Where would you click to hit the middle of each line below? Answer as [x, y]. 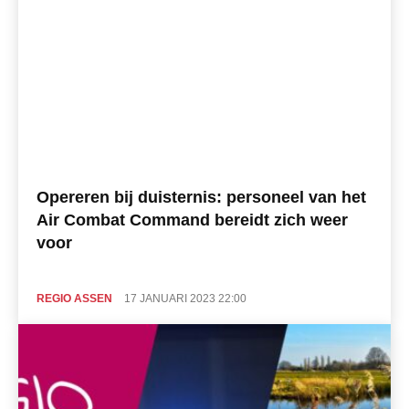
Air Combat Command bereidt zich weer [192, 220]
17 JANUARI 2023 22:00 [185, 299]
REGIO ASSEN [74, 299]
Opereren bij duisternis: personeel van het [201, 198]
